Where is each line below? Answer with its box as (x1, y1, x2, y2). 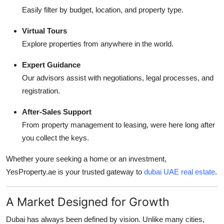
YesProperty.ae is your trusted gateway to (6, 167, 144, 176)
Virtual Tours (22, 26, 67, 35)
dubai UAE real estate (144, 167, 215, 176)
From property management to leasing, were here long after (22, 120, 215, 129)
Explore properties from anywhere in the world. (22, 39, 173, 48)
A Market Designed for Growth (6, 194, 169, 209)
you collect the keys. (22, 133, 89, 142)
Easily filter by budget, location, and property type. (22, 5, 183, 14)
